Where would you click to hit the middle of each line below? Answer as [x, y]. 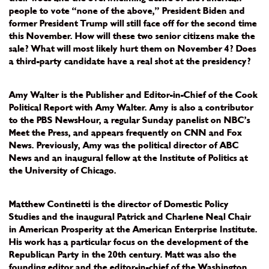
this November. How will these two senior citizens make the [132, 36]
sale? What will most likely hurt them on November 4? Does [133, 49]
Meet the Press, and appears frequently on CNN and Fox [125, 133]
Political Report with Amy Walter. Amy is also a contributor [131, 108]
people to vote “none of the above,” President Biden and [127, 11]
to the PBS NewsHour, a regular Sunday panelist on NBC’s [130, 120]
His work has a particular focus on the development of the [129, 242]
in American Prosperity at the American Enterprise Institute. [133, 230]
